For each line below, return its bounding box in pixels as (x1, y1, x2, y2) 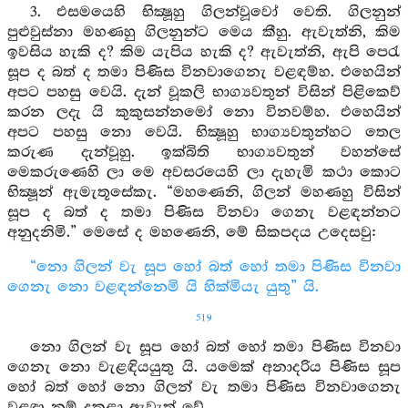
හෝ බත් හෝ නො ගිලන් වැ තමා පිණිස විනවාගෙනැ (7, 379, 401, 396)
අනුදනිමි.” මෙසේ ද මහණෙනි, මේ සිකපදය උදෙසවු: (7, 224, 377, 241)
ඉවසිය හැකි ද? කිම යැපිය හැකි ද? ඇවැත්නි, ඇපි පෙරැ (7, 44, 401, 61)
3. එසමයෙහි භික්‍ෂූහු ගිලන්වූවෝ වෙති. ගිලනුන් (29, 4, 401, 21)
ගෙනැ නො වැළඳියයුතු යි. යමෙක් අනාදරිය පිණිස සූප (7, 359, 401, 376)
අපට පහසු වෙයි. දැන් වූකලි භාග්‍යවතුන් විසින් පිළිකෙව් (7, 84, 401, 101)
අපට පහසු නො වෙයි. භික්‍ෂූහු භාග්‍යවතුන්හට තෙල (7, 124, 401, 141)
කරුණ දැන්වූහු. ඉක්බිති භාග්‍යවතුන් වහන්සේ (7, 144, 401, 161)
